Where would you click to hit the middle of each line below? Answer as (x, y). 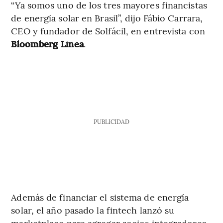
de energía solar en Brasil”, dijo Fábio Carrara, (107, 17)
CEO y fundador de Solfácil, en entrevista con (108, 30)
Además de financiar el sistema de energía (100, 197)
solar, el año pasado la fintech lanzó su (93, 210)
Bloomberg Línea (47, 43)
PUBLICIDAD (111, 121)
